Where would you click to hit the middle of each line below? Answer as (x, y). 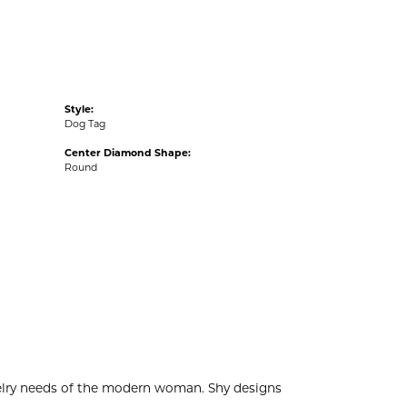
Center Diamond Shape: (128, 154)
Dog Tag (85, 124)
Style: (79, 110)
